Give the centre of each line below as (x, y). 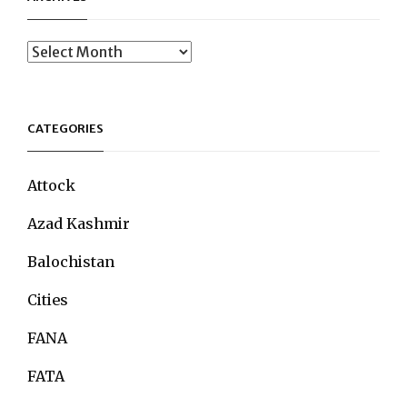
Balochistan (71, 261)
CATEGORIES (65, 128)
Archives (56, 50)
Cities (48, 299)
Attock (51, 185)
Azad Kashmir (79, 223)
